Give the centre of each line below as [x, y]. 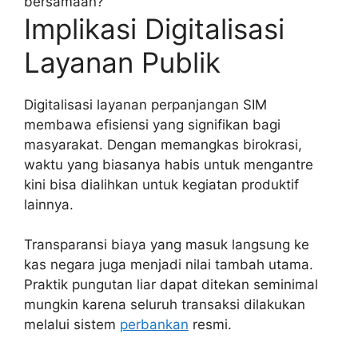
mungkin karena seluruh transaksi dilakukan [165, 305]
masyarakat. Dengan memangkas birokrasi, [163, 144]
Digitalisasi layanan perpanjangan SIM [145, 104]
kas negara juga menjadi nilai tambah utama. [169, 265]
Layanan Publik [122, 62]
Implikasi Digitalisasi [154, 28]
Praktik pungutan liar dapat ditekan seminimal [171, 285]
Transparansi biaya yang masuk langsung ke [167, 245]
